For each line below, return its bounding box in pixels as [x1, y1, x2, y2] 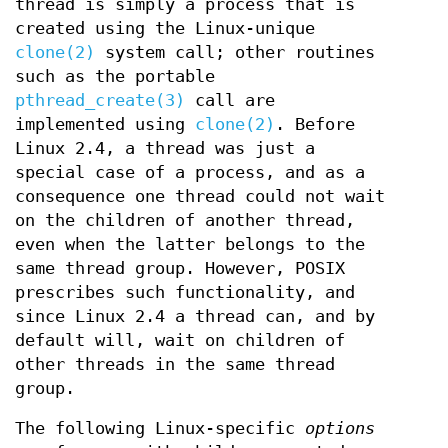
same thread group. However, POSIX [15, 258, 345, 278]
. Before [275, 114, 355, 134]
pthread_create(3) [15, 90, 185, 110]
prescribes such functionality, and [15, 282, 355, 302]
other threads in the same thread [15, 354, 335, 374]
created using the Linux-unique [15, 18, 315, 38]
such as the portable [15, 66, 215, 86]
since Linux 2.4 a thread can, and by [15, 306, 375, 326]
